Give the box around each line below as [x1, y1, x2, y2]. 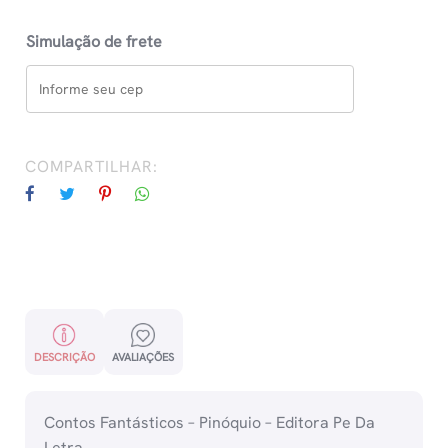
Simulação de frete [26, 31, 162, 53]
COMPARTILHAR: [25, 156, 158, 178]
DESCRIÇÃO [33, 350, 95, 365]
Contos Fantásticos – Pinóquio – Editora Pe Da [44, 412, 376, 434]
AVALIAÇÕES [112, 350, 175, 365]
